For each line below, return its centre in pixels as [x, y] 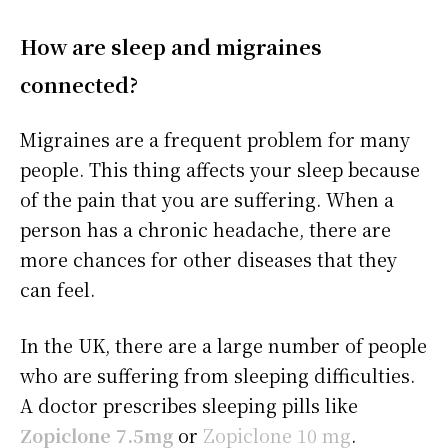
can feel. [57, 289]
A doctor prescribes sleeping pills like [189, 405]
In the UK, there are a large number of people [223, 345]
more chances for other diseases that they [208, 259]
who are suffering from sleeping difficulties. [217, 375]
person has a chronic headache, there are [205, 229]
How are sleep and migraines [171, 47]
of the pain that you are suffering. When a [207, 199]
